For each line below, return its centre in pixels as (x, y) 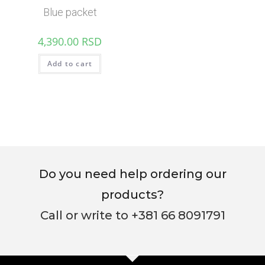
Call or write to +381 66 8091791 (132, 216)
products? (132, 195)
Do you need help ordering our (132, 174)
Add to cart (70, 63)
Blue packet (70, 12)
